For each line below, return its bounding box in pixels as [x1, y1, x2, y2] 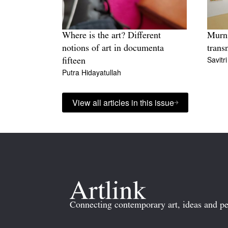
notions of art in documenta [62, 44, 164, 54]
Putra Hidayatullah [62, 67, 121, 78]
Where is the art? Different [62, 31, 161, 41]
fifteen [62, 56, 85, 67]
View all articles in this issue [72, 97, 174, 109]
